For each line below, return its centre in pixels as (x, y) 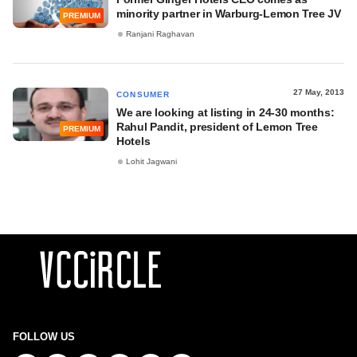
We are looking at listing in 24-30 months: (226, 112)
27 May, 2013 (319, 92)
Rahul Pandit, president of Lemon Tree (217, 127)
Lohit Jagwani (151, 162)
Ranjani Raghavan (160, 34)
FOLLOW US (44, 337)
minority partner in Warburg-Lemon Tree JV (229, 14)
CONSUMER (143, 94)
